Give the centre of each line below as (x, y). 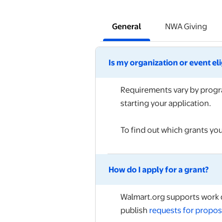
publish (135, 210)
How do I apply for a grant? (159, 169)
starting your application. (166, 103)
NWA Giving (186, 26)
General (127, 26)
